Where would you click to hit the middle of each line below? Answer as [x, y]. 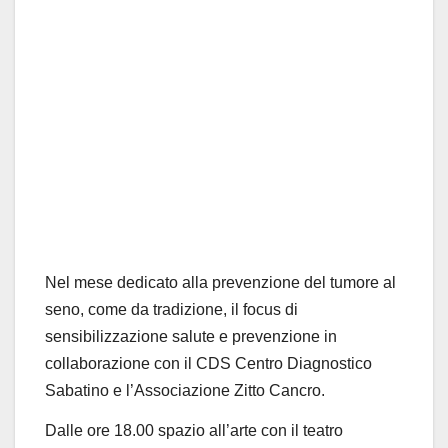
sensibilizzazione [108, 336]
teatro [323, 430]
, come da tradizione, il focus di [189, 309]
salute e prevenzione [246, 336]
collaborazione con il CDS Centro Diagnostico [208, 363]
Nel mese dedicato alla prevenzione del [187, 282]
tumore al [363, 282]
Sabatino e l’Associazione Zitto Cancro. [185, 390]
